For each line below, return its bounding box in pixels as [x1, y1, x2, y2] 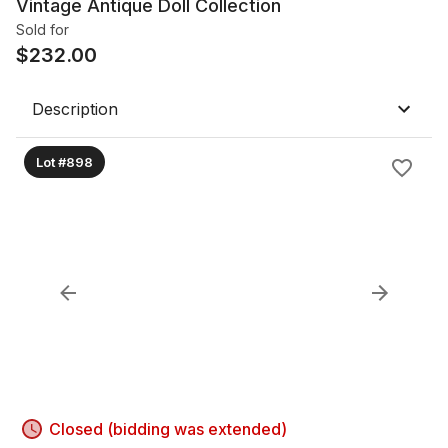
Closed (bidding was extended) [49, 419, 287, 439]
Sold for [16, 21, 69, 38]
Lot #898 [36, 153, 93, 170]
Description [32, 99, 118, 119]
